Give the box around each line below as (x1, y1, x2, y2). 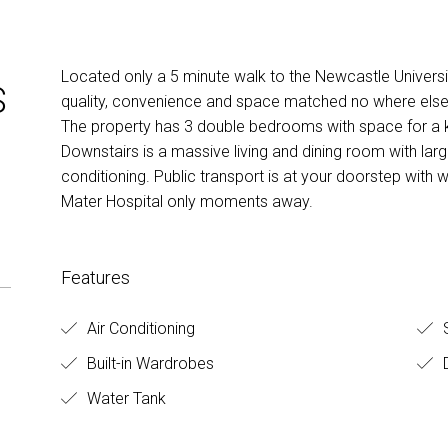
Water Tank (82, 389, 166, 409)
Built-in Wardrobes (82, 354, 214, 374)
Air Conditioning (82, 319, 195, 339)
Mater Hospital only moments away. (60, 192, 313, 212)
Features (60, 267, 130, 289)
